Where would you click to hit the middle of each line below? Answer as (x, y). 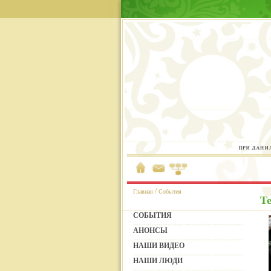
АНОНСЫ (150, 230)
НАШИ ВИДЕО (159, 246)
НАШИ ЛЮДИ (158, 261)
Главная (143, 191)
